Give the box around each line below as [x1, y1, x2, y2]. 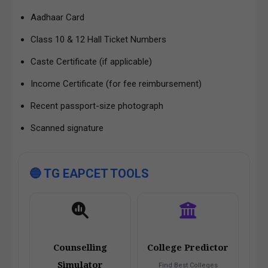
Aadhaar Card [31, 11, 84, 23]
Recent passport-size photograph [31, 100, 163, 111]
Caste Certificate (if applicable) [31, 56, 152, 67]
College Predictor [147, 242, 229, 253]
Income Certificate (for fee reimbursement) [31, 78, 202, 89]
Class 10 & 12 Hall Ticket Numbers [31, 33, 166, 45]
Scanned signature [31, 122, 103, 133]
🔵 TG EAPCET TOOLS [29, 166, 149, 181]
